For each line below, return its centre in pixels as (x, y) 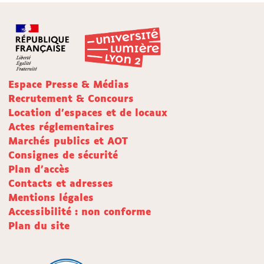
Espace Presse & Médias (69, 85)
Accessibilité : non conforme (80, 213)
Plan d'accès (39, 170)
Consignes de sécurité (63, 156)
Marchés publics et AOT (68, 142)
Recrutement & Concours (71, 100)
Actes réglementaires (61, 128)
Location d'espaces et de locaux (88, 114)
